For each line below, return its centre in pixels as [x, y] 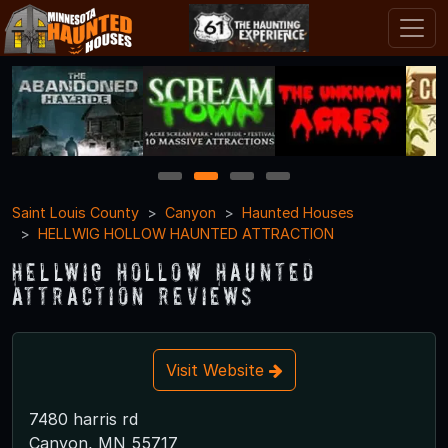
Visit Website [217, 369]
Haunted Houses [298, 212]
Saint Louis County [75, 212]
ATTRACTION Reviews [134, 295]
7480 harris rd [83, 418]
